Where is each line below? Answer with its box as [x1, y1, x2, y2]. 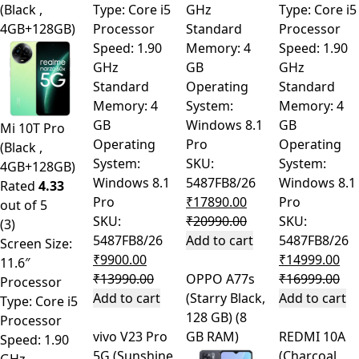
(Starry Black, [186, 289, 265, 308]
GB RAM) [186, 328, 239, 346]
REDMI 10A [279, 328, 345, 346]
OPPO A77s [186, 270, 255, 288]
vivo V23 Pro [93, 328, 167, 346]
